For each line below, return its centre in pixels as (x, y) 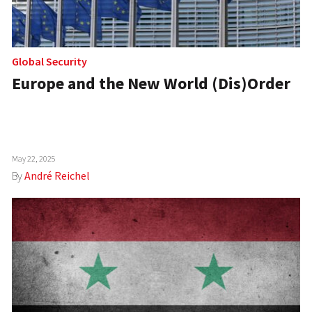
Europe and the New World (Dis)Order (151, 84)
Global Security (50, 62)
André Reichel (57, 176)
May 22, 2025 (34, 159)
